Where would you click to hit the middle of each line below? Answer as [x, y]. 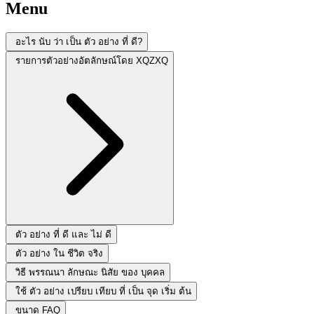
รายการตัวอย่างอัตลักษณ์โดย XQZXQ [92, 60]
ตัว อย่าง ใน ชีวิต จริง [59, 253]
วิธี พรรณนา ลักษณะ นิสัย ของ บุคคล [90, 272]
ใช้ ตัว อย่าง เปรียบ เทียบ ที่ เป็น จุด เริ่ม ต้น [103, 291]
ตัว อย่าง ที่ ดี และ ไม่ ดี [63, 234]
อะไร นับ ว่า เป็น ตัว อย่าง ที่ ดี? [79, 41]
